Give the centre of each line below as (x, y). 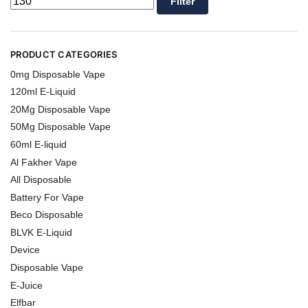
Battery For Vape (47, 197)
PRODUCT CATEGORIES (64, 55)
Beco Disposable (47, 215)
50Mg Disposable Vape (60, 127)
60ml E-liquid (38, 144)
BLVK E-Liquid (41, 232)
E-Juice (26, 285)
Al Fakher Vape (44, 162)
